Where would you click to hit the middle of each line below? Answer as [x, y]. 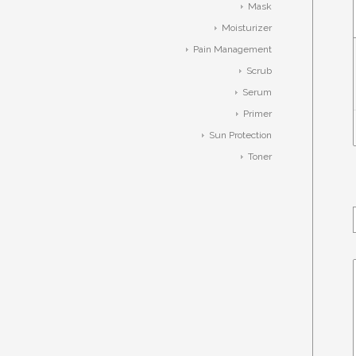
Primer [257, 114]
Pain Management [232, 49]
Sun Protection [240, 135]
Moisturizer [246, 28]
